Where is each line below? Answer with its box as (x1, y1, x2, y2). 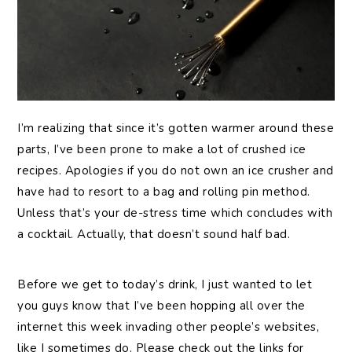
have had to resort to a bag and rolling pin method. (17, 183, 310, 200)
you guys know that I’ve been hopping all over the (17, 297, 306, 313)
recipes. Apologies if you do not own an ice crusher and (17, 162, 334, 178)
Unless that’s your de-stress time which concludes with (17, 204, 333, 221)
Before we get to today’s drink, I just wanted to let (17, 276, 313, 292)
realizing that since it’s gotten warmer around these (38, 119, 335, 136)
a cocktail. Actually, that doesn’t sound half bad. (17, 225, 291, 242)
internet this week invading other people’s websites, (17, 318, 320, 335)
